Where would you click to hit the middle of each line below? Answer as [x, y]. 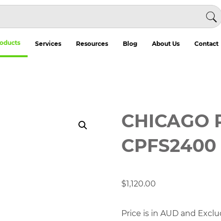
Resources [92, 44]
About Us [166, 44]
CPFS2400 [169, 146]
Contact [206, 44]
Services [48, 44]
